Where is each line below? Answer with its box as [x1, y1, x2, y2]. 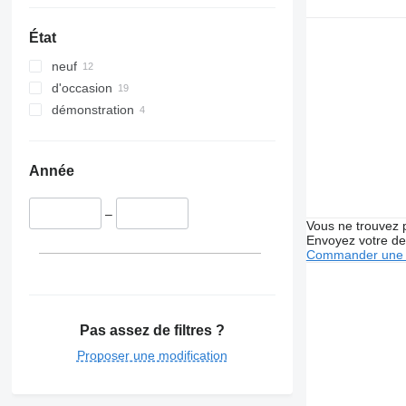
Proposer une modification [76, 347, 227, 362]
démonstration [51, 102, 134, 118]
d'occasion [51, 81, 112, 96]
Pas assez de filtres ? [79, 322, 225, 338]
